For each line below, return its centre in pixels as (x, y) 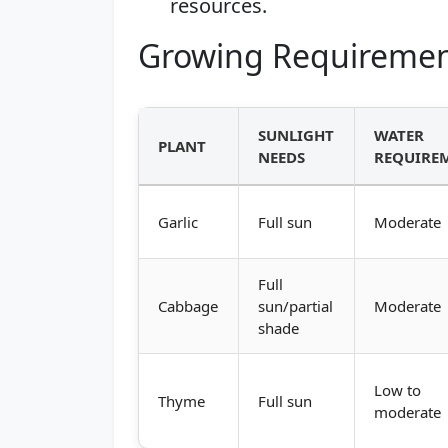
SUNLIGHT (296, 135)
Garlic (178, 222)
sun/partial (296, 306)
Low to (398, 390)
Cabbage (188, 306)
